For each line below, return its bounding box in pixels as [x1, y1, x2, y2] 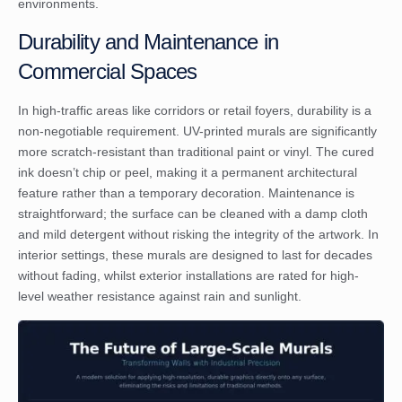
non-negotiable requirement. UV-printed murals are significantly [18, 124, 377, 139]
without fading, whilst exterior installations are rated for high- [18, 268, 359, 284]
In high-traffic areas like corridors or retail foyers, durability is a [18, 103, 371, 118]
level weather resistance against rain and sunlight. [18, 289, 301, 304]
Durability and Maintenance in [18, 30, 279, 55]
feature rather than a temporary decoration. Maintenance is [18, 186, 354, 201]
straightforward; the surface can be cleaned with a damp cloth [18, 206, 368, 222]
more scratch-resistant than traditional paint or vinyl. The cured [18, 144, 374, 160]
